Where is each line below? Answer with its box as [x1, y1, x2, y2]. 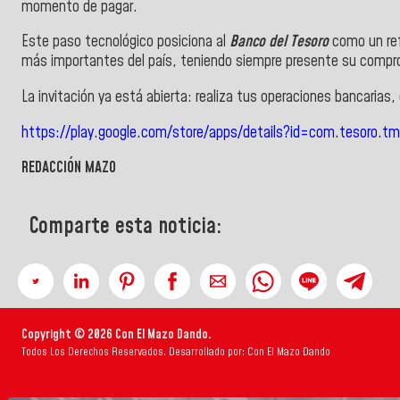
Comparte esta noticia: [29, 211, 222, 242]
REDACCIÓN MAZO [21, 157, 116, 179]
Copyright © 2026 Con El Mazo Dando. [21, 326, 212, 345]
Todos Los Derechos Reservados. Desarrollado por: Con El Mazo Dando [21, 344, 330, 361]
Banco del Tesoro [229, 31, 329, 54]
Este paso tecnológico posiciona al [21, 31, 229, 54]
